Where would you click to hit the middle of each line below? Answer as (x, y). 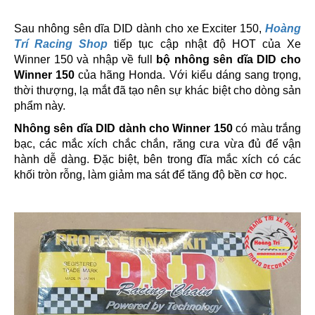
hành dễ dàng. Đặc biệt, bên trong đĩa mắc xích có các (157, 160)
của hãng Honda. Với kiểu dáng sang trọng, (188, 75)
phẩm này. (41, 106)
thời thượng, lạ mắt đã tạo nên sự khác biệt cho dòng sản (157, 91)
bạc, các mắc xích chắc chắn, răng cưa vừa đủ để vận (157, 144)
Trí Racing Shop (61, 44)
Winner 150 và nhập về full (85, 60)
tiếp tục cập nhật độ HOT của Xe (205, 44)
